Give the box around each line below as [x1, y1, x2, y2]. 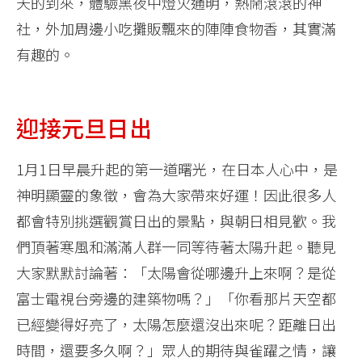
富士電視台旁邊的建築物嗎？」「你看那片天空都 [16, 287, 336, 309]
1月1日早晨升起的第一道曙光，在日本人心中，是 [16, 158, 338, 179]
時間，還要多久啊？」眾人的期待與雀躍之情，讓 [16, 339, 336, 360]
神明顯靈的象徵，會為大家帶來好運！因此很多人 [16, 183, 336, 205]
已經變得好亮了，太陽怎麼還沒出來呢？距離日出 [16, 313, 336, 335]
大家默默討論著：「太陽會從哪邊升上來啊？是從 [16, 261, 336, 283]
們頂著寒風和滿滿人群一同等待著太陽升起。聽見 [16, 235, 336, 257]
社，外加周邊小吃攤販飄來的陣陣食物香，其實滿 [16, 17, 336, 39]
